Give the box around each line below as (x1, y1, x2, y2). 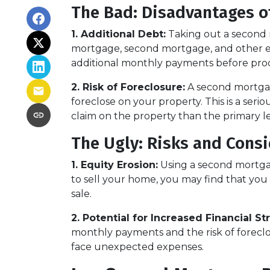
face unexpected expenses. (71, 241, 204, 253)
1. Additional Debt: (71, 28, 166, 40)
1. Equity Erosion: (71, 159, 158, 171)
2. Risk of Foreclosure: (71, 81, 185, 93)
